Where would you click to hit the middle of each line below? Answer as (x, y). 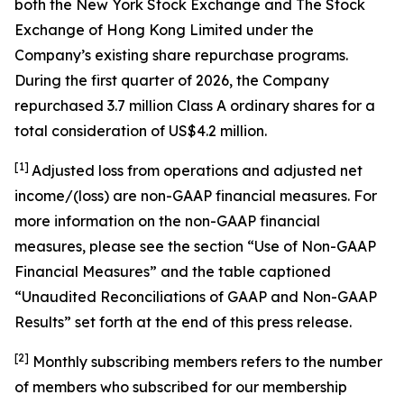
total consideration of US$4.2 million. (141, 131)
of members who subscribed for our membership (181, 387)
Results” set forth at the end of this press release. (183, 322)
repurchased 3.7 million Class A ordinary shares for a (195, 106)
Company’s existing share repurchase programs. (181, 55)
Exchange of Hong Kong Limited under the (164, 30)
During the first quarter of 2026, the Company (172, 80)
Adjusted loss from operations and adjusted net (197, 170)
